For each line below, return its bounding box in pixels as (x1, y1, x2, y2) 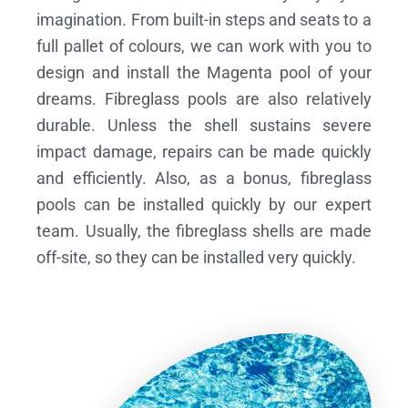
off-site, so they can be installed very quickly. (36, 247, 357, 267)
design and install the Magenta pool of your (36, 62, 372, 82)
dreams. (36, 88, 97, 108)
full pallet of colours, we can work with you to (36, 36, 372, 56)
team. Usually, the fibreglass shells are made (36, 220, 372, 240)
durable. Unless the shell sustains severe (36, 115, 372, 135)
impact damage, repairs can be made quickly (36, 141, 372, 161)
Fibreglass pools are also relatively (105, 88, 372, 108)
